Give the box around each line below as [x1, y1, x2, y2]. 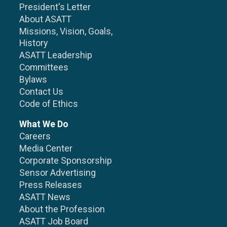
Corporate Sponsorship [19, 156, 112, 166]
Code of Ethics [19, 99, 79, 109]
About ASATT [19, 14, 72, 25]
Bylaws [19, 74, 48, 85]
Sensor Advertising [19, 168, 96, 178]
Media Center [19, 143, 73, 154]
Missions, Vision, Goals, [19, 26, 113, 37]
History [19, 38, 48, 49]
